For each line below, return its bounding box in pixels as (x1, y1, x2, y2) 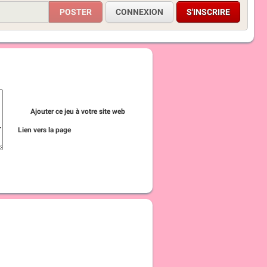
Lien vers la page (17, 126, 73, 134)
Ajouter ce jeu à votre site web (30, 107, 125, 116)
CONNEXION (116, 7, 163, 17)
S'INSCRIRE (187, 7, 230, 17)
